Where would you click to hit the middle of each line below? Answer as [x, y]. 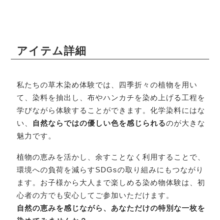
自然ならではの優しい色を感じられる [99, 123]
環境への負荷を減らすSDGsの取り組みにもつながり [110, 170]
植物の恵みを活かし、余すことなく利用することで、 [111, 157]
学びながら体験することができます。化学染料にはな [111, 110]
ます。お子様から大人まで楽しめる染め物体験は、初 [111, 183]
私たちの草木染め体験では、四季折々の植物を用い [107, 85]
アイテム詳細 [51, 51]
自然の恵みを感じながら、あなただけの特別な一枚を [111, 208]
